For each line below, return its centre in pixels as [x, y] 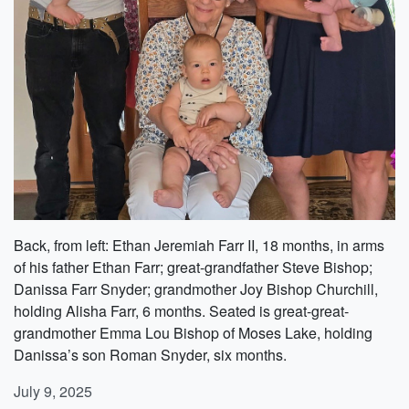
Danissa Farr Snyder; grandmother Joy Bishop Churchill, [196, 289]
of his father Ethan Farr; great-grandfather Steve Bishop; [193, 267]
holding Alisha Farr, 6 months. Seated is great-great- [181, 311]
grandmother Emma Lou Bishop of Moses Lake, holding [193, 333]
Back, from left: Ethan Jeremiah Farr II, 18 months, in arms [199, 246]
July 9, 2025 [53, 392]
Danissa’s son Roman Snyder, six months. [150, 355]
